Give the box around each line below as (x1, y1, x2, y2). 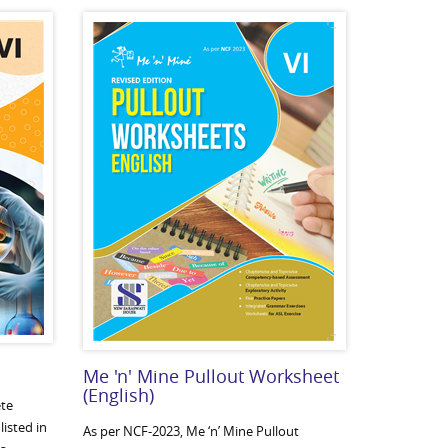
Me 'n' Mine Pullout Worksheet (83, 364, 340, 388)
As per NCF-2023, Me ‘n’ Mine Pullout (83, 422, 300, 440)
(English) (83, 383, 155, 407)
